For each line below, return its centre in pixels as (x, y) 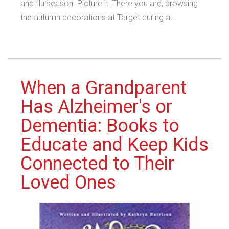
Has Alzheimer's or (96, 107)
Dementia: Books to (100, 126)
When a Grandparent (104, 88)
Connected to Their (97, 164)
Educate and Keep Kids (114, 145)
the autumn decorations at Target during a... (98, 18)
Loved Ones (68, 182)
